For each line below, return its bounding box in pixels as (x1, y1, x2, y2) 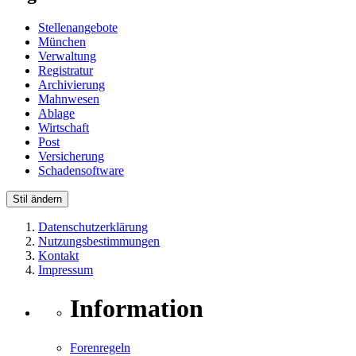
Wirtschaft (38, 120, 89, 134)
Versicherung (38, 149, 104, 163)
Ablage (38, 106, 75, 120)
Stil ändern (13, 192, 62, 205)
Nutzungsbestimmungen (38, 234, 160, 248)
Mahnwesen (38, 91, 99, 106)
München (38, 34, 86, 48)
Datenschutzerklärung (38, 219, 148, 234)
